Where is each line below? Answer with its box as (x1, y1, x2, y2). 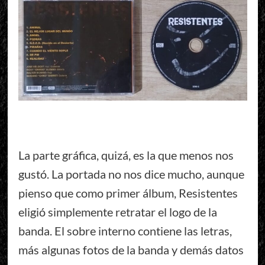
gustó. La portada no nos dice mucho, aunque (18, 166, 244, 181)
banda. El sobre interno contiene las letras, (18, 223, 232, 238)
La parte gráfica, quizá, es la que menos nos (18, 147, 234, 162)
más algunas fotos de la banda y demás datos (18, 242, 244, 257)
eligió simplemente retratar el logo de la (18, 204, 217, 219)
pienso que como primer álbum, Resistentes (18, 185, 238, 200)
